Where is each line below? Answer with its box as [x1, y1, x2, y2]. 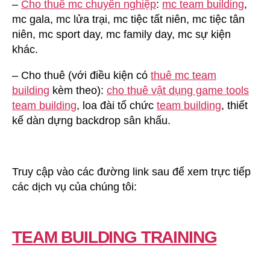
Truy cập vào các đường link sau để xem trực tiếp [12, 165, 251, 178]
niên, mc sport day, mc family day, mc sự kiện [12, 28, 231, 40]
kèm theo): [49, 84, 107, 96]
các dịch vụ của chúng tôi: [12, 180, 137, 193]
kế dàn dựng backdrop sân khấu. [12, 114, 171, 127]
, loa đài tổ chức [77, 99, 157, 111]
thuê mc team [151, 69, 216, 81]
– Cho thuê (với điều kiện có [12, 69, 151, 81]
